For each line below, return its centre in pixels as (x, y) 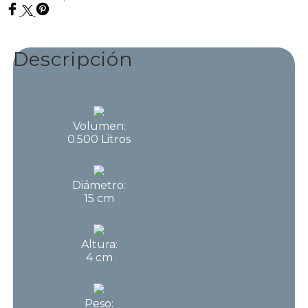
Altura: (99, 245)
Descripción (73, 59)
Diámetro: (99, 186)
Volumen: (99, 126)
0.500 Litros (99, 140)
